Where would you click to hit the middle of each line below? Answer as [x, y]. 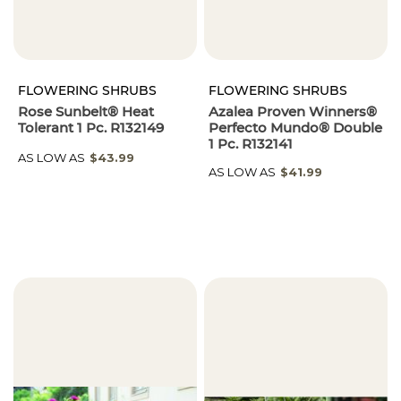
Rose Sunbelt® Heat [86, 112]
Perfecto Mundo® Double [296, 128]
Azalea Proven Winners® [293, 112]
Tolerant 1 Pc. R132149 [91, 128]
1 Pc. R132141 [251, 144]
